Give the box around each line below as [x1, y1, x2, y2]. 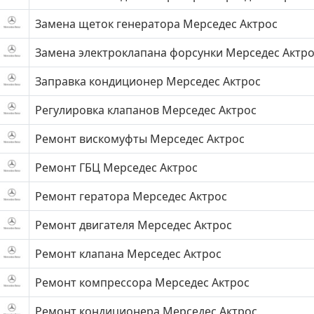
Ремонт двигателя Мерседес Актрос [35, 217, 232, 233]
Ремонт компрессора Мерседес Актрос [35, 275, 250, 290]
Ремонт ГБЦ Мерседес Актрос [35, 160, 198, 175]
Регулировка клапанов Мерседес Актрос [35, 102, 257, 118]
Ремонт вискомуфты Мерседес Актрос [35, 131, 245, 146]
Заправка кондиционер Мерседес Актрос [35, 74, 261, 89]
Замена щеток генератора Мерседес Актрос [35, 16, 278, 32]
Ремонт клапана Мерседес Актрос [35, 246, 221, 261]
